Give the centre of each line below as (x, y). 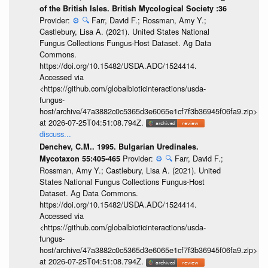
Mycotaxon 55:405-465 (81, 159)
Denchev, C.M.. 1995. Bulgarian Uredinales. (119, 147)
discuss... (55, 133)
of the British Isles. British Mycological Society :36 (133, 8)
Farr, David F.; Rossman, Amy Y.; (149, 20)
